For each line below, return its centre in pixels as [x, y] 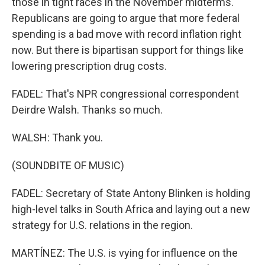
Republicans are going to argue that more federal [126, 18]
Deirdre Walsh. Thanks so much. [87, 110]
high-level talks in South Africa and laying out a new [131, 209]
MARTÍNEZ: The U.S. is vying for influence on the [125, 253]
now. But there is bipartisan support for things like [128, 50]
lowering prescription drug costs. [89, 66]
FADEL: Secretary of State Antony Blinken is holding [131, 193]
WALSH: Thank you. [57, 138]
